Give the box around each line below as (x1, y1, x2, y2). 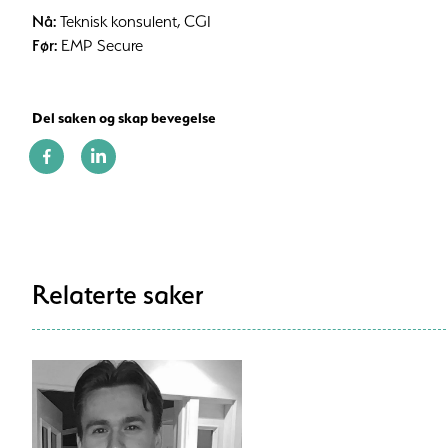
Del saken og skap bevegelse (32, 108, 216, 127)
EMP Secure (57, 34, 143, 55)
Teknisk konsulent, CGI (56, 10, 211, 31)
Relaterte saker (32, 276, 204, 311)
